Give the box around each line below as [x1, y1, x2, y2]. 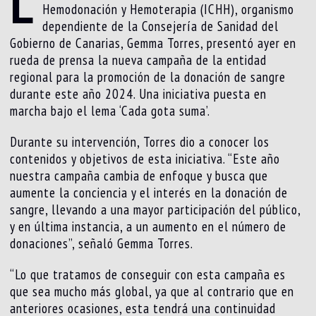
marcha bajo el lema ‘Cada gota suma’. [10, 102, 211, 119]
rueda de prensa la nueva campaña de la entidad [10, 51, 267, 68]
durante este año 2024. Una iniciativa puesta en [10, 85, 267, 102]
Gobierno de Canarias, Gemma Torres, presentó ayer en [10, 34, 297, 51]
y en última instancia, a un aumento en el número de [10, 217, 287, 235]
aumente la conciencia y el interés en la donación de [10, 183, 288, 201]
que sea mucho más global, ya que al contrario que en [10, 282, 295, 300]
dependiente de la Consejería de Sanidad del [42, 17, 279, 35]
